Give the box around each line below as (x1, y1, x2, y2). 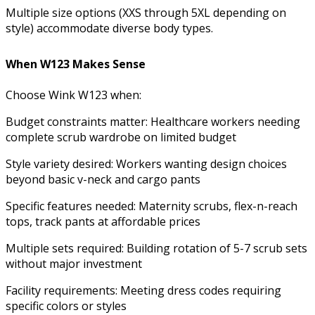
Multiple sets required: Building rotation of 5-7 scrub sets (6, 240, 307, 257)
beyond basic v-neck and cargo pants (6, 172, 200, 188)
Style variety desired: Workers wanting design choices (6, 156, 287, 172)
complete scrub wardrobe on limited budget (6, 129, 236, 146)
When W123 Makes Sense (6, 56, 146, 72)
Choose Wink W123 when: (6, 87, 141, 103)
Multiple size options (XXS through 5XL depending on (6, 5, 286, 21)
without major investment (6, 256, 142, 272)
